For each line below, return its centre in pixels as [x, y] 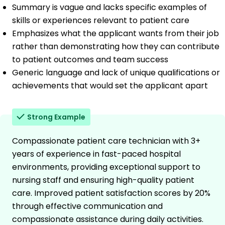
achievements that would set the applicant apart [110, 86]
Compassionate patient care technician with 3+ [106, 141]
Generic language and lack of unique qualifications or [116, 73]
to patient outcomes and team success [90, 60]
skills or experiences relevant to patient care [101, 21]
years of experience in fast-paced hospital [96, 154]
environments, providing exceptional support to [106, 167]
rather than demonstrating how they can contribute [116, 47]
